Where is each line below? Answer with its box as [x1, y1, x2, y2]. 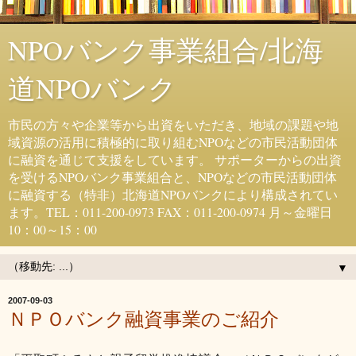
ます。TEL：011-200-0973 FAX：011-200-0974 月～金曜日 [8, 203, 332, 220]
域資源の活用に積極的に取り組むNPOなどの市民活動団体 [8, 133, 338, 150]
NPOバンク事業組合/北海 [8, 32, 323, 68]
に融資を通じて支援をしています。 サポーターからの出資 [8, 151, 342, 168]
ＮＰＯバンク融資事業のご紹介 [8, 305, 279, 331]
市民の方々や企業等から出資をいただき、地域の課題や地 [8, 116, 339, 133]
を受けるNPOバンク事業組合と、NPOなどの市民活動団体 [8, 168, 337, 185]
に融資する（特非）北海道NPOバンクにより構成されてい [8, 186, 338, 203]
